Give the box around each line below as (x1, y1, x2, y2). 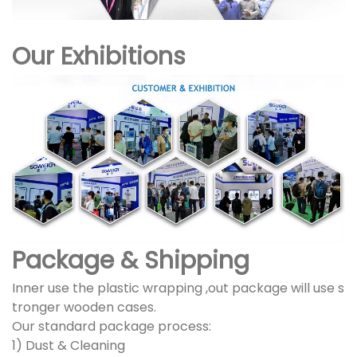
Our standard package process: (12, 317, 211, 336)
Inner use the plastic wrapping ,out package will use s (12, 279, 344, 298)
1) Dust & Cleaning (12, 336, 125, 355)
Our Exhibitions (12, 39, 186, 73)
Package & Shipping (12, 244, 249, 278)
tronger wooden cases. (12, 298, 156, 317)
